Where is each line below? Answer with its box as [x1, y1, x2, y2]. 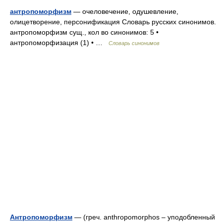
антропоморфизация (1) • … [10, 39, 109, 47]
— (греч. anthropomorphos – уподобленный [72, 213, 215, 221]
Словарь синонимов [109, 40, 160, 46]
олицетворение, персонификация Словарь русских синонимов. [10, 18, 216, 26]
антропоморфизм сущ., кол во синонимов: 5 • [10, 28, 159, 36]
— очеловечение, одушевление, [71, 7, 178, 15]
